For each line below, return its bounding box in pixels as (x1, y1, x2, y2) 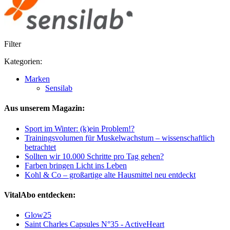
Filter (4, 40, 21, 49)
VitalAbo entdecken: (4, 190, 75, 199)
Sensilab (45, 84, 72, 93)
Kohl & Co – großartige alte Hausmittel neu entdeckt (25, 170, 196, 179)
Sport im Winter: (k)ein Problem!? (25, 124, 135, 133)
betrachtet (25, 142, 56, 151)
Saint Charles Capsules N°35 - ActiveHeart (25, 220, 164, 229)
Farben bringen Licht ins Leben (25, 161, 127, 170)
